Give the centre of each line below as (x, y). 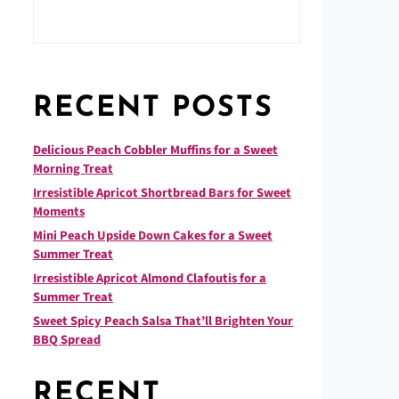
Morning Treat (73, 169)
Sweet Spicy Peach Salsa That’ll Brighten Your (163, 321)
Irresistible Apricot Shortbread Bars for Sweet (162, 193)
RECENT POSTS (153, 109)
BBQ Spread (67, 340)
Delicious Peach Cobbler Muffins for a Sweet (155, 150)
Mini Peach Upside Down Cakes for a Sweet (153, 236)
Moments (59, 212)
